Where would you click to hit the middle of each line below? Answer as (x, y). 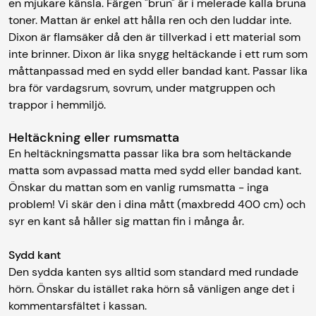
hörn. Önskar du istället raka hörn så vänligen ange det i (152, 288)
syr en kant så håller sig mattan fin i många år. (126, 221)
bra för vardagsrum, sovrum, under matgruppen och (142, 87)
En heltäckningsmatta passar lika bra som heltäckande (150, 153)
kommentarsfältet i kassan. (79, 305)
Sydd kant (35, 255)
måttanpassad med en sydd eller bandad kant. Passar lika (158, 71)
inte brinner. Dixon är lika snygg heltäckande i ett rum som (158, 54)
